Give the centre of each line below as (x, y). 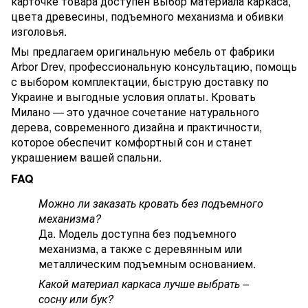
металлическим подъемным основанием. (147, 264)
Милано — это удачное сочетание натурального (135, 111)
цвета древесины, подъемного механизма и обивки (147, 16)
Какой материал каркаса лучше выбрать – (144, 284)
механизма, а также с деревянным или (140, 249)
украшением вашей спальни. (86, 157)
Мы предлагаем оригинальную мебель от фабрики (143, 51)
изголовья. (39, 31)
